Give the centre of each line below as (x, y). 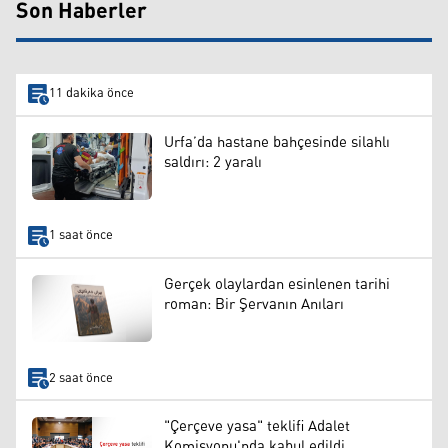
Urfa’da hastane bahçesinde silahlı (277, 142)
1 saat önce (80, 236)
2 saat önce (80, 378)
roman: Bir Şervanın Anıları (254, 304)
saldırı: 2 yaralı (213, 162)
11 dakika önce (91, 94)
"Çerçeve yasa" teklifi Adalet (257, 427)
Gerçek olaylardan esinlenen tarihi (277, 284)
